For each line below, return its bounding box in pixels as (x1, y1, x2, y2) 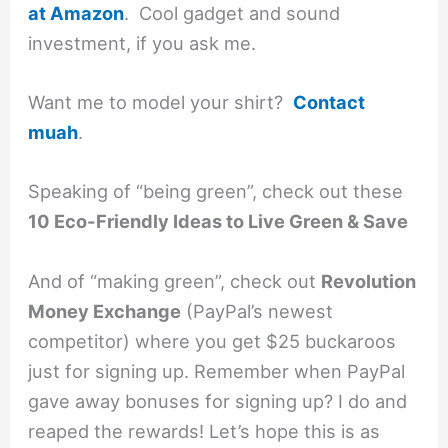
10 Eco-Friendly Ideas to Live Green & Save (28, 210, 409, 233)
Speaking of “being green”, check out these (28, 180, 404, 203)
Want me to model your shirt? (28, 91, 294, 114)
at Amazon (28, 2, 125, 25)
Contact (293, 91, 366, 114)
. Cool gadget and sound (124, 2, 341, 25)
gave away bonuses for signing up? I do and (28, 389, 408, 412)
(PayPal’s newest (181, 299, 334, 322)
